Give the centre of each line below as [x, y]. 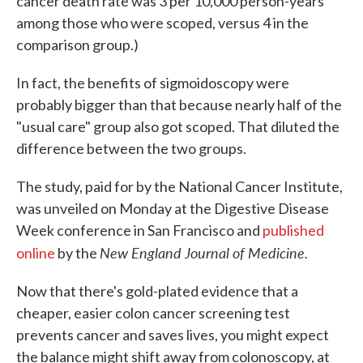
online [36, 253]
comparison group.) [77, 45]
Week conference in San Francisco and [139, 230]
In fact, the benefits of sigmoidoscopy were [153, 83]
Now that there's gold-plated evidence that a [157, 291]
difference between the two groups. [131, 148]
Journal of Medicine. [245, 252]
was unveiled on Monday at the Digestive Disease [173, 208]
